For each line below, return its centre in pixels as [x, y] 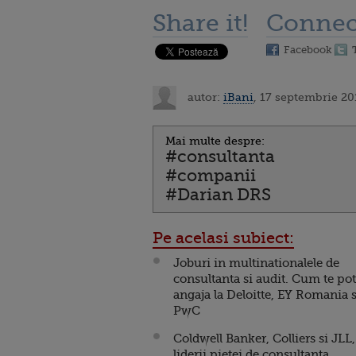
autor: [204, 97]
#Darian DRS [218, 195]
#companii [211, 176]
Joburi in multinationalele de [256, 263]
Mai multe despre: [215, 141]
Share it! [200, 23]
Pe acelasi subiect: [223, 238]
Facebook [308, 50]
